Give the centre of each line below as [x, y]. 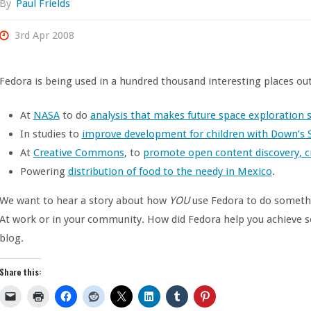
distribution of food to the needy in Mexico [170, 172]
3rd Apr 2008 [44, 36]
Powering [44, 172]
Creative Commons [78, 153]
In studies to [51, 134]
